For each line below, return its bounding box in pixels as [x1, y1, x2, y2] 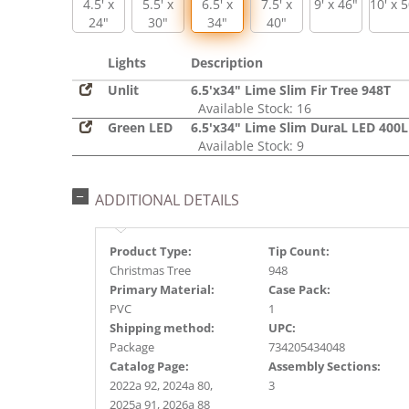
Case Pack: [268, 281, 330, 298]
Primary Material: [110, 281, 215, 298]
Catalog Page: [110, 358, 189, 374]
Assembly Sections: [268, 358, 381, 374]
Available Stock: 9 [191, 137, 304, 154]
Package [110, 339, 154, 355]
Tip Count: [268, 243, 330, 259]
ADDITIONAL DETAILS [95, 190, 239, 210]
